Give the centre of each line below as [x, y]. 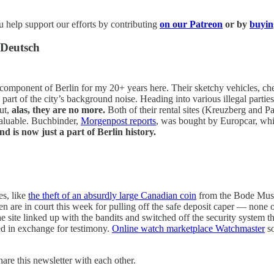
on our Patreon [191, 24]
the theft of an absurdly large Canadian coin [112, 196]
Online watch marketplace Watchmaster [188, 229]
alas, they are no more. [58, 109]
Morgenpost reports [118, 120]
